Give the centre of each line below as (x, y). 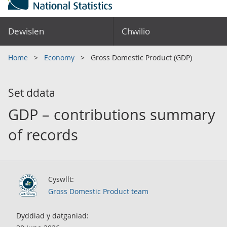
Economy (60, 58)
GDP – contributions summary (112, 115)
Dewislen (26, 31)
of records (43, 135)
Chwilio (136, 31)
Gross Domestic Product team (98, 191)
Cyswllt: (61, 179)
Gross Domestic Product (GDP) (141, 58)
